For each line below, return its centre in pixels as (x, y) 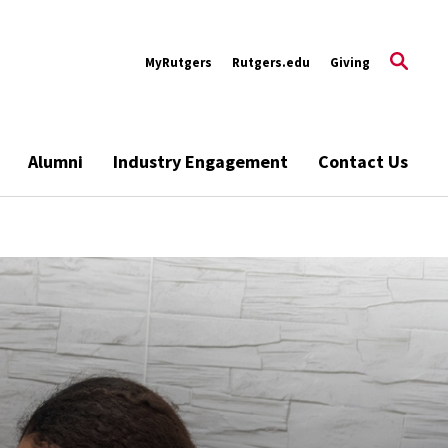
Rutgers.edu (271, 62)
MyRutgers (178, 62)
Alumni (55, 161)
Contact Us (363, 161)
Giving (350, 62)
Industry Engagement (200, 161)
